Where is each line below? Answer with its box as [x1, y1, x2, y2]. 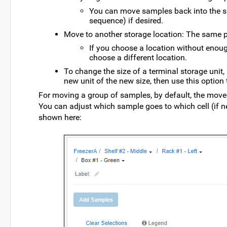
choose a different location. [89, 53, 187, 63]
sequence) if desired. [89, 16, 163, 26]
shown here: [39, 112, 82, 123]
